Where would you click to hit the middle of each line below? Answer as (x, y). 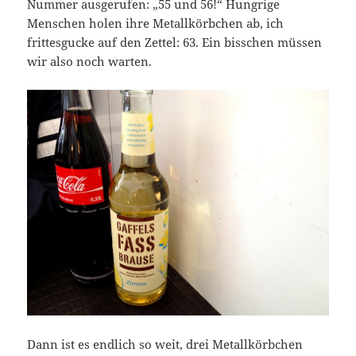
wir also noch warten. (90, 61)
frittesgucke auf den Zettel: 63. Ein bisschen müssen (175, 42)
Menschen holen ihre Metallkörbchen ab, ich (156, 23)
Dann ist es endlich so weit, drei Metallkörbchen (165, 344)
